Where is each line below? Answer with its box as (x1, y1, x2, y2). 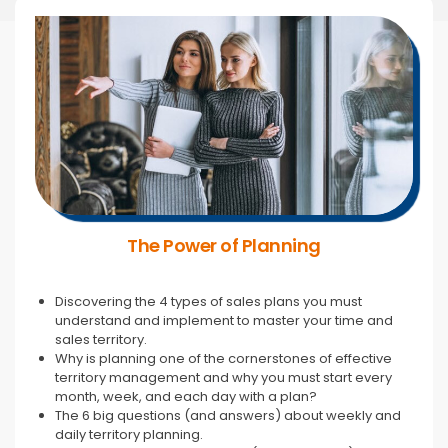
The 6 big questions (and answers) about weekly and (55, 405, 401, 425)
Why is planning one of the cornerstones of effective (55, 348, 392, 368)
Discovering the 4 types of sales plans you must (55, 291, 362, 311)
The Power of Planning (127, 233, 321, 259)
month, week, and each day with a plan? (55, 386, 317, 406)
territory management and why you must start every (55, 367, 392, 387)
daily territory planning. (55, 424, 203, 444)
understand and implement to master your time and (55, 310, 393, 330)
